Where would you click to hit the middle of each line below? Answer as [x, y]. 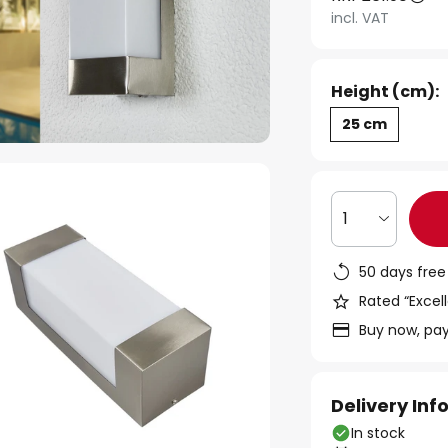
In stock [378, 433]
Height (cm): [385, 91]
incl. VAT [360, 18]
